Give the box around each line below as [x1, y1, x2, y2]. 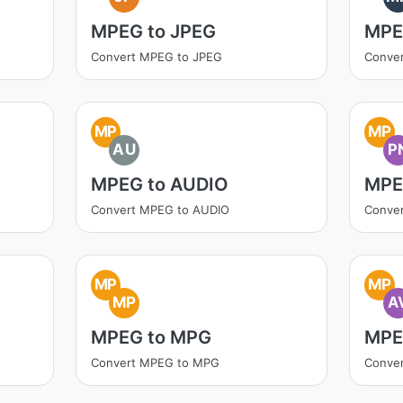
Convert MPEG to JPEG [90, 49, 222, 64]
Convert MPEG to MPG [90, 355, 219, 370]
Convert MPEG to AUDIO [90, 202, 229, 217]
